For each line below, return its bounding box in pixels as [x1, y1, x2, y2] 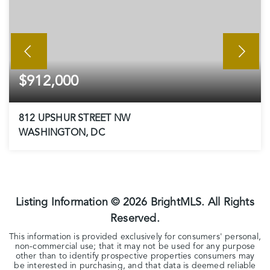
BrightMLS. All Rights [147, 197, 254, 208]
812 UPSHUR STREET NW [19, 114, 130, 124]
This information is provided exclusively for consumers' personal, [9, 233, 262, 241]
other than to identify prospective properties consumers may [15, 252, 255, 260]
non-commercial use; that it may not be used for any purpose [14, 242, 256, 251]
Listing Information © [16, 197, 123, 208]
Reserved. [110, 213, 160, 224]
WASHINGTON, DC [19, 128, 105, 138]
